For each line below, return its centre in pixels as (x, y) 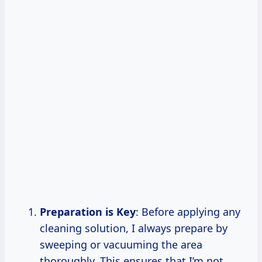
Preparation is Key (88, 211)
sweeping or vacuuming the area (121, 244)
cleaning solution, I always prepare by (134, 228)
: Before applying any (188, 211)
